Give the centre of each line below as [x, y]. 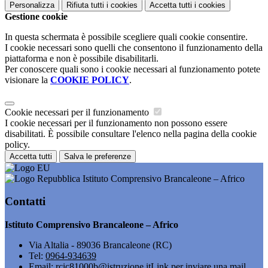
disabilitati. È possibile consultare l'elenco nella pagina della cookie [131, 133]
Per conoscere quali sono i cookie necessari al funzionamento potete [133, 69]
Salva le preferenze [98, 156]
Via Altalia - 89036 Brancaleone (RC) [100, 245]
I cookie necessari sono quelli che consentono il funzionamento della [134, 47]
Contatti [25, 202]
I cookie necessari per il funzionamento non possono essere [116, 123]
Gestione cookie [36, 16]
